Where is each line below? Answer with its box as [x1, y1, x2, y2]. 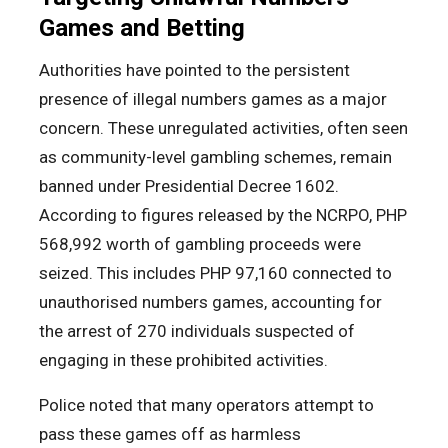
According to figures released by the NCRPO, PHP [39, 205, 407, 226]
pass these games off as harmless [39, 424, 301, 445]
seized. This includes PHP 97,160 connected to [39, 263, 392, 284]
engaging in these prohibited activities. [39, 350, 328, 371]
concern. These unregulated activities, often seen [39, 118, 408, 139]
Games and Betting [39, 14, 245, 43]
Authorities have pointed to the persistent [39, 60, 350, 81]
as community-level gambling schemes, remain [39, 147, 392, 168]
